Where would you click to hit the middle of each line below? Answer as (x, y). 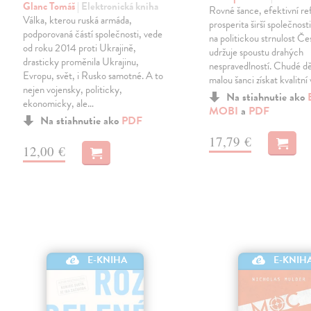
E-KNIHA (108, 260)
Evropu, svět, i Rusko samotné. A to (93, 76)
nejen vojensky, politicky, (73, 90)
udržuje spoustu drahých (257, 52)
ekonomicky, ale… (59, 104)
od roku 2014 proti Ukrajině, (80, 48)
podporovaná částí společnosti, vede (93, 34)
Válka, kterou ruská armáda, (78, 20)
